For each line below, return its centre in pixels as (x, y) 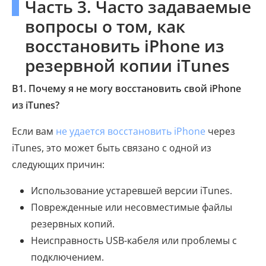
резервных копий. (73, 224)
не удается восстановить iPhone (131, 132)
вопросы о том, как (105, 26)
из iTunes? (36, 105)
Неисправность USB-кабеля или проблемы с (134, 241)
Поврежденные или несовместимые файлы (132, 208)
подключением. (67, 257)
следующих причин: (58, 165)
